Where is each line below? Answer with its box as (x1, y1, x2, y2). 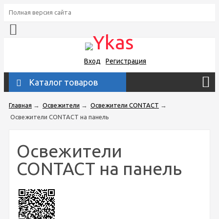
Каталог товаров (29, 77, 98, 87)
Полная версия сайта (9, 9, 71, 16)
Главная (9, 101, 32, 109)
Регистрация (106, 57, 147, 65)
